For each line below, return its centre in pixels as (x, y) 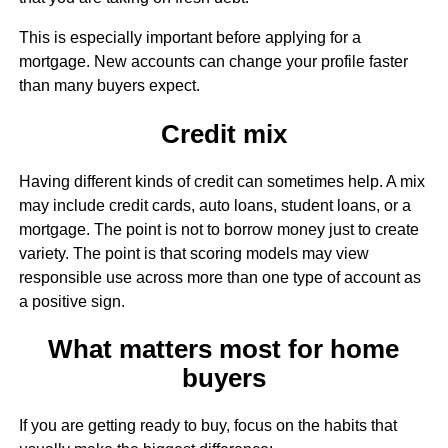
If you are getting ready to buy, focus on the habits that (207, 426)
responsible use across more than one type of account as (219, 277)
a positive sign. (71, 301)
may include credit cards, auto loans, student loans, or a (214, 205)
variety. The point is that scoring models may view (193, 253)
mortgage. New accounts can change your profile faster (213, 62)
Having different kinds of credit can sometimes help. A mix (221, 181)
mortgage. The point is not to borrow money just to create (218, 229)
